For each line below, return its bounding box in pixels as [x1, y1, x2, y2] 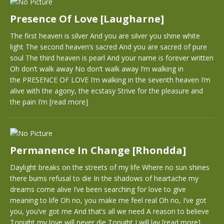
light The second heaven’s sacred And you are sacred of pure [10, 42, 207, 51]
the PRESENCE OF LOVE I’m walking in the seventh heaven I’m [10, 75, 210, 84]
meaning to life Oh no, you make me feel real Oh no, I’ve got [10, 195, 206, 205]
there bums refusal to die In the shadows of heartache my [10, 173, 198, 183]
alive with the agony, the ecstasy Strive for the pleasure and [10, 86, 203, 95]
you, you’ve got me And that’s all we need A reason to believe [10, 206, 209, 216]
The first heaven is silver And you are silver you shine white [10, 31, 200, 40]
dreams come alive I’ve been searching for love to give [10, 184, 186, 194]
